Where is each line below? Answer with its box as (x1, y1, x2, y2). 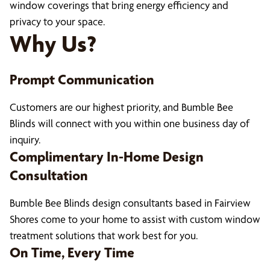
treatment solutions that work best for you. (10, 229, 198, 242)
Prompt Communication (10, 71, 154, 88)
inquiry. (10, 133, 40, 146)
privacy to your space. (10, 15, 105, 28)
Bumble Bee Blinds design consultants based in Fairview (10, 196, 251, 209)
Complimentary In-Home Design (10, 148, 204, 165)
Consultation (10, 167, 88, 184)
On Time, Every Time (10, 244, 134, 261)
